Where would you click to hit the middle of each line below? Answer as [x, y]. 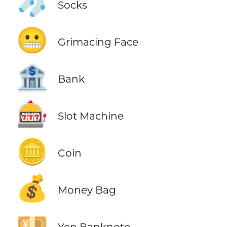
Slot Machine [90, 116]
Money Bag [87, 190]
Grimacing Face [98, 42]
